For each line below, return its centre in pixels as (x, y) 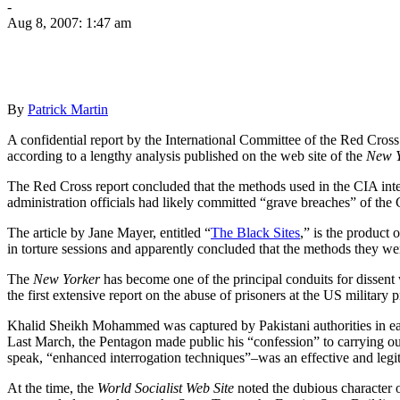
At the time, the (52, 387)
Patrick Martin (68, 109)
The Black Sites (255, 232)
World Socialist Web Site (166, 387)
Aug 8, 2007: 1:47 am (69, 22)
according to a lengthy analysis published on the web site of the (187, 155)
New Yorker (67, 279)
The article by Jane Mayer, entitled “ (109, 232)
